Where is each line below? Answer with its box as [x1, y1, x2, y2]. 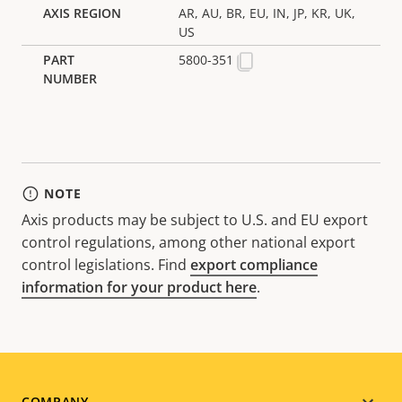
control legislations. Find [22, 254, 190, 275]
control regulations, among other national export [22, 232, 355, 252]
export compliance [190, 254, 318, 275]
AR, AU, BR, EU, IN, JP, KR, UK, [179, 4, 356, 22]
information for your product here [22, 276, 257, 297]
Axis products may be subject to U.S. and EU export [22, 209, 368, 230]
